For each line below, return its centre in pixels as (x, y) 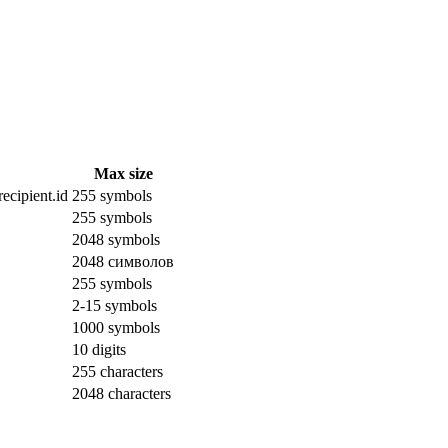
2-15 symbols (114, 305)
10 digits (99, 349)
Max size (123, 173)
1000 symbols (116, 327)
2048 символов (123, 261)
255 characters (117, 371)
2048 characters (121, 393)
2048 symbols (116, 239)
